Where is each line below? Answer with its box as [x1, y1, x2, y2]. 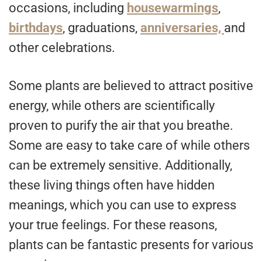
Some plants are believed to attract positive [9, 78, 253, 94]
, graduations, [63, 20, 140, 36]
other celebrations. [9, 40, 115, 56]
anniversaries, [140, 20, 224, 36]
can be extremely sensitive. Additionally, [9, 158, 232, 173]
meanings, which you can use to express [9, 198, 236, 213]
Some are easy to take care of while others [9, 138, 250, 153]
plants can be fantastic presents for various [9, 237, 253, 253]
